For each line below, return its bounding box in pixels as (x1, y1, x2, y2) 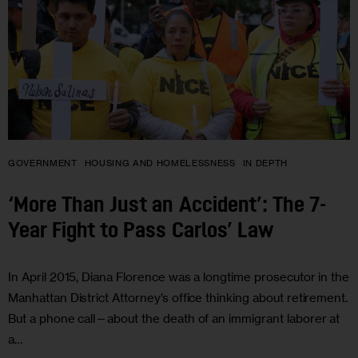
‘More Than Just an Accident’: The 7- (8, 196, 326, 218)
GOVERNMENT (8, 157, 78, 169)
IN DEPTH (242, 157, 288, 169)
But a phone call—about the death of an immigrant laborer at (8, 310, 340, 326)
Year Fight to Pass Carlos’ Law (8, 221, 273, 244)
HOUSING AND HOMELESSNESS (84, 157, 236, 169)
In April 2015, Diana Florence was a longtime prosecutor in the (8, 268, 350, 284)
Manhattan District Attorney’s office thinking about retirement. (8, 289, 348, 305)
